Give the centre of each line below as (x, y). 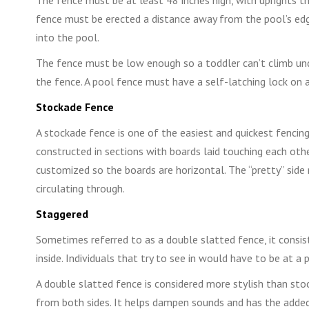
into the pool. (68, 37)
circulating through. (80, 188)
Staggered (62, 213)
